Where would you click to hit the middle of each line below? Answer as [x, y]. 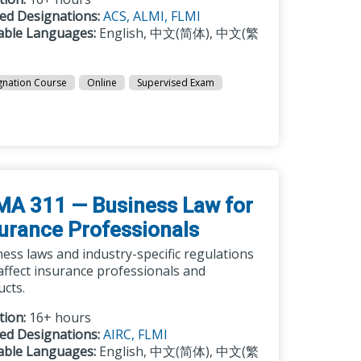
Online [102, 83]
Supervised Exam [176, 83]
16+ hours [59, 317]
